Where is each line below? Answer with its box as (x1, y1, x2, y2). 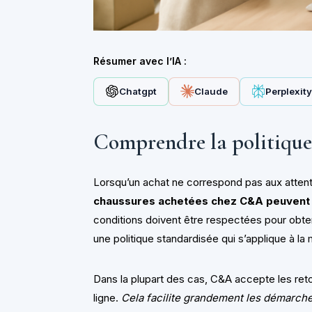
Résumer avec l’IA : (93, 54, 187, 67)
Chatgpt (119, 86, 157, 97)
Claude (194, 86, 228, 97)
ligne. (93, 291, 122, 305)
